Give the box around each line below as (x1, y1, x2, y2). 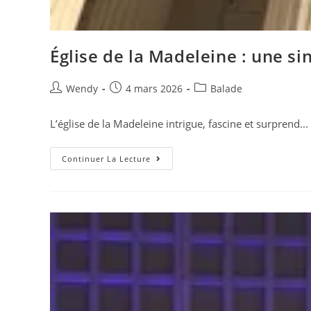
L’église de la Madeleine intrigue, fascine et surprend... (50, 117, 308, 131)
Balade (210, 82, 242, 95)
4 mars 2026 (126, 82, 183, 95)
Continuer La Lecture (62, 153, 151, 164)
